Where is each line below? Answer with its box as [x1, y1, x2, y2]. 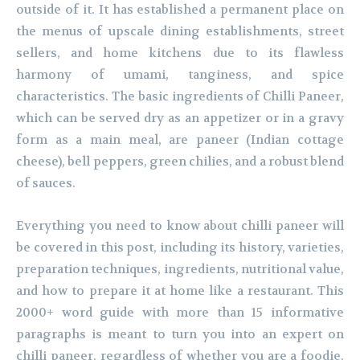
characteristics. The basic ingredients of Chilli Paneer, [16, 88, 344, 105]
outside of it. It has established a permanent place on [16, 2, 344, 18]
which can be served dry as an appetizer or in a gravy [16, 110, 344, 127]
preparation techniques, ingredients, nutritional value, [16, 261, 344, 278]
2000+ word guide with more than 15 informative [16, 305, 344, 321]
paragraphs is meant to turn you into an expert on [16, 326, 344, 343]
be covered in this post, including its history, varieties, [16, 239, 344, 256]
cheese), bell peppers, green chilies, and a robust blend [16, 153, 344, 170]
